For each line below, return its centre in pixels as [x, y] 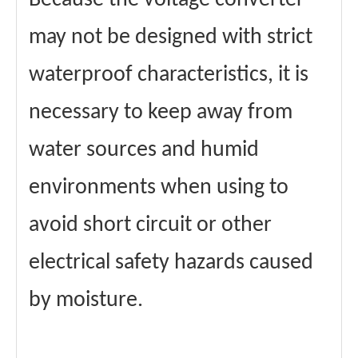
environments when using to [159, 188]
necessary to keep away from [161, 113]
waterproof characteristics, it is [169, 76]
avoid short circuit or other [150, 226]
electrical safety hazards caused [171, 263]
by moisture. [86, 301]
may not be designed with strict [171, 38]
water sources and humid [144, 151]
